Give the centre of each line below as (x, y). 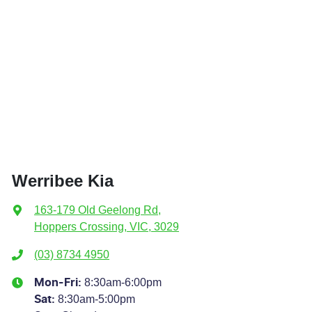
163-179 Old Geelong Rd (96, 210)
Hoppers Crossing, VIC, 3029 (107, 226)
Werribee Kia (63, 180)
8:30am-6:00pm (123, 282)
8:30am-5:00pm (96, 299)
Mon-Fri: (59, 282)
